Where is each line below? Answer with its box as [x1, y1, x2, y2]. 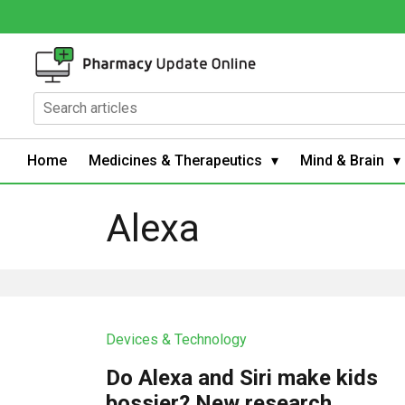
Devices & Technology [106, 330, 248, 348]
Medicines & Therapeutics [89, 151, 262, 169]
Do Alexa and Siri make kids [106, 364, 379, 391]
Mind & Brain [300, 151, 384, 169]
